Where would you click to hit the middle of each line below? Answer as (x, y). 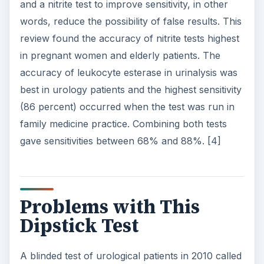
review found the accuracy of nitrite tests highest (129, 39)
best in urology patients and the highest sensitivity (131, 90)
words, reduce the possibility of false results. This (131, 22)
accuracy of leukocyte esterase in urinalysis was (128, 73)
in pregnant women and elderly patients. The (120, 56)
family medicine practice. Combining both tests (123, 124)
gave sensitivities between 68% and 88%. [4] (120, 141)
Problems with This (110, 207)
